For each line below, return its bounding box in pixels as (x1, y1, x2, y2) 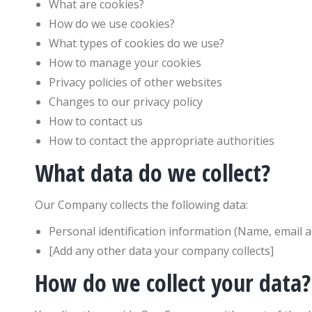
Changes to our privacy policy (49, 94, 203, 109)
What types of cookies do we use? (49, 36, 224, 51)
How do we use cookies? (49, 16, 175, 31)
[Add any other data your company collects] (49, 243, 274, 258)
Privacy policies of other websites (49, 75, 222, 90)
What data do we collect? (35, 157, 270, 189)
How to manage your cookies (49, 55, 201, 70)
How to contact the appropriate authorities (49, 133, 274, 148)
